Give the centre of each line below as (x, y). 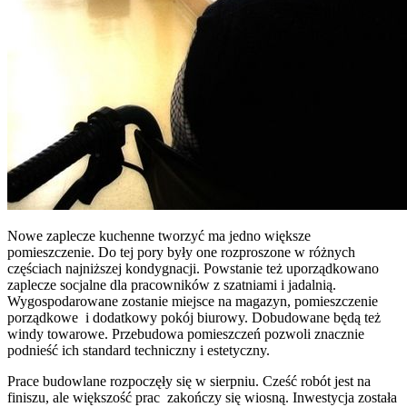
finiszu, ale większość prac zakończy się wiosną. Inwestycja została (202, 397)
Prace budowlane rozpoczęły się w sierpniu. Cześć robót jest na (189, 381)
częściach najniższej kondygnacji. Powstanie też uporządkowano (193, 268)
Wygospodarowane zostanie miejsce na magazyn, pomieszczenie (193, 301)
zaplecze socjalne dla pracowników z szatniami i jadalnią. (172, 284)
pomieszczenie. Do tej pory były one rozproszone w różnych (181, 252)
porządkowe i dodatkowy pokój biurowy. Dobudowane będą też (194, 317)
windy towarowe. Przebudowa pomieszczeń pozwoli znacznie (186, 333)
